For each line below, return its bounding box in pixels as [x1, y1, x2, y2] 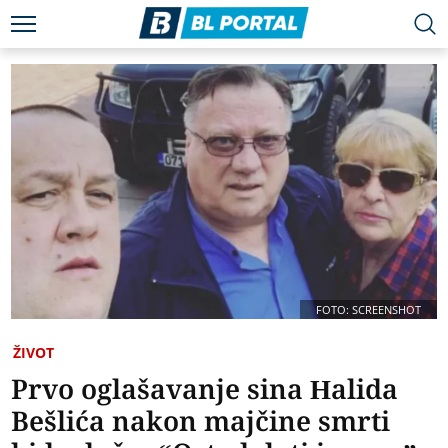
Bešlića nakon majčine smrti [11, 402, 391, 440]
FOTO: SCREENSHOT [315, 302, 421, 318]
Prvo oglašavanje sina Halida [11, 370, 399, 408]
